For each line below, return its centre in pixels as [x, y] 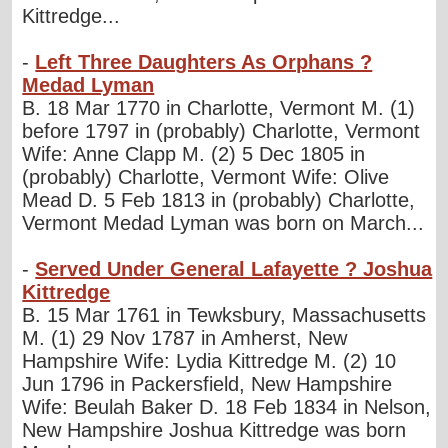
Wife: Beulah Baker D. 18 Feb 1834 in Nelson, [227, 406]
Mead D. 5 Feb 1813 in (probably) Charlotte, [219, 199]
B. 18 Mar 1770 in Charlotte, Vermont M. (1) [219, 107]
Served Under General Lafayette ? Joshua [234, 268]
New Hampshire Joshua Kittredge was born [214, 429]
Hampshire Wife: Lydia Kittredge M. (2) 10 [209, 360]
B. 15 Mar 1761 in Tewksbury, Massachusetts [224, 314]
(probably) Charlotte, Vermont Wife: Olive [206, 176]
